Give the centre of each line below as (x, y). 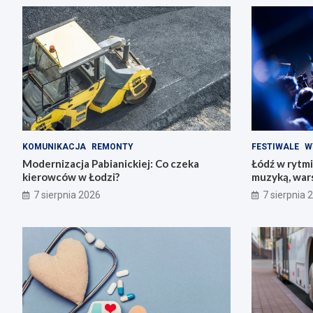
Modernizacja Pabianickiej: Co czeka (111, 164)
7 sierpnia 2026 (67, 195)
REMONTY (112, 147)
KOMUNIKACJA (54, 147)
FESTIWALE (275, 147)
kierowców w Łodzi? (71, 177)
